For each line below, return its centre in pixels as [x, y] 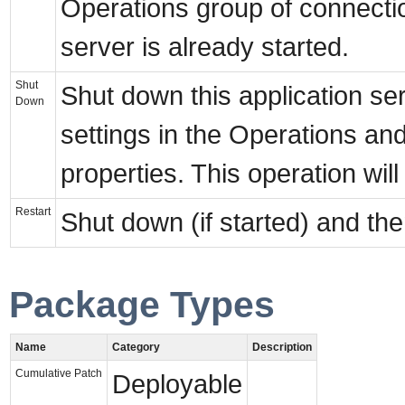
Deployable [177, 385]
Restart [33, 211]
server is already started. [205, 47]
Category [136, 348]
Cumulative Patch [59, 374]
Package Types [142, 304]
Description [282, 348]
